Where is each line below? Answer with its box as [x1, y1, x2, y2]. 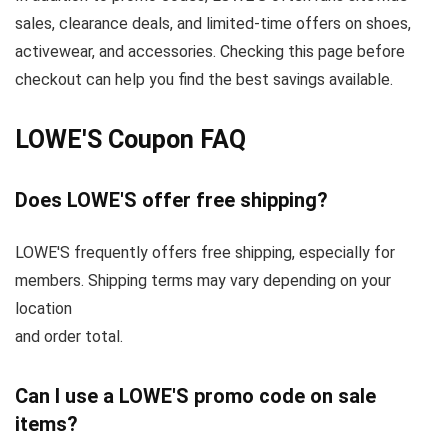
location [15, 299, 72, 318]
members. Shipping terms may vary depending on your [15, 271, 391, 290]
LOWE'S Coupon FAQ [15, 125, 246, 154]
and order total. [15, 327, 123, 346]
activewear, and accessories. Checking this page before [15, 42, 405, 61]
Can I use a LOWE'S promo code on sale [15, 384, 376, 408]
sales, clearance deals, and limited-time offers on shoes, [15, 14, 411, 33]
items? [15, 412, 78, 436]
